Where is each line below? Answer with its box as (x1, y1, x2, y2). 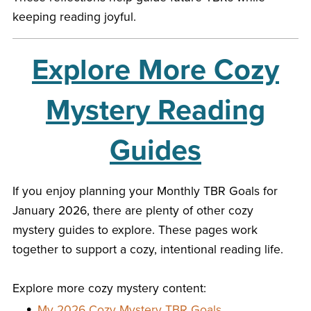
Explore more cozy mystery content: (12, 280, 206, 296)
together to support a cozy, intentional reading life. (12, 242, 283, 257)
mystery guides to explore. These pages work (12, 222, 258, 237)
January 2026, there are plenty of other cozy (12, 203, 253, 218)
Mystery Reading (46, 92, 265, 128)
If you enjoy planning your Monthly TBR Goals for (12, 183, 278, 199)
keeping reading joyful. (12, 9, 136, 24)
